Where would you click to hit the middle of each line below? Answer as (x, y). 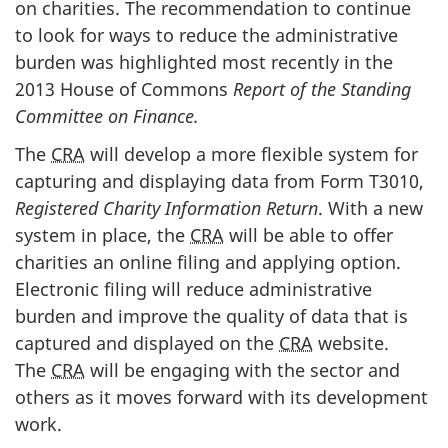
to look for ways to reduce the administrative (206, 34)
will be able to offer (308, 235)
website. (351, 343)
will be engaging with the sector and (242, 370)
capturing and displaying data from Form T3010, (219, 181)
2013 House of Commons (124, 88)
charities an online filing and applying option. (208, 262)
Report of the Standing (322, 88)
